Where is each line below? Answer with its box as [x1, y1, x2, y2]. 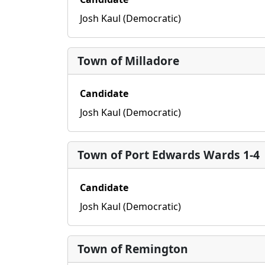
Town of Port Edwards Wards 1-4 [77, 147, 260, 163]
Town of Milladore [77, 53, 179, 69]
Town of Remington [77, 241, 188, 257]
